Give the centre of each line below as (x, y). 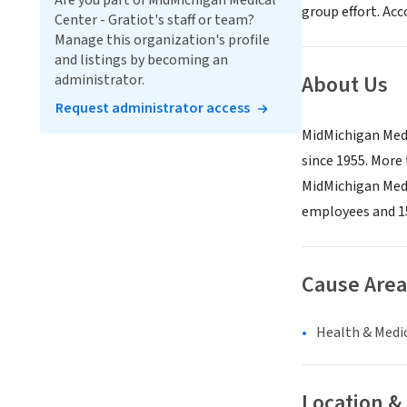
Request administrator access (153, 108)
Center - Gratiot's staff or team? (154, 20)
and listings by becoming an (141, 60)
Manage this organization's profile (162, 40)
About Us (345, 85)
